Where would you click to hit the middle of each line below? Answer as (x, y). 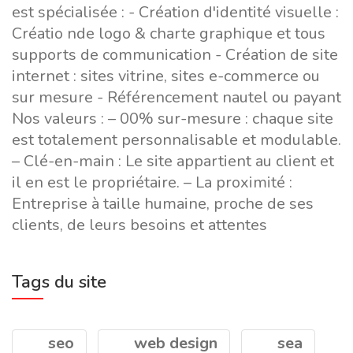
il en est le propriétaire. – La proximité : (152, 182)
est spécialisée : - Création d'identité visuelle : (175, 12)
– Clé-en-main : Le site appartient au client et (173, 161)
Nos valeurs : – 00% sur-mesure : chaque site (173, 119)
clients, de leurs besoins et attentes (139, 225)
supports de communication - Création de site (175, 55)
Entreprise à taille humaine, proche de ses (163, 204)
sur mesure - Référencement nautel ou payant (176, 97)
